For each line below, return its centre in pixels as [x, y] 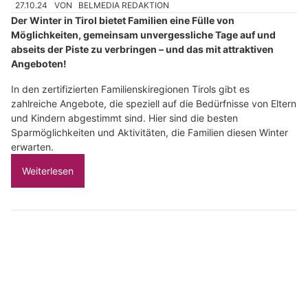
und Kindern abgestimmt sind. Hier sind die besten [124, 118]
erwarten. [32, 146]
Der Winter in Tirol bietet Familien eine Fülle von [123, 20]
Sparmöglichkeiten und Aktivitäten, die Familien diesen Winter [150, 132]
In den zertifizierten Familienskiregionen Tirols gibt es [130, 89]
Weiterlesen [48, 170]
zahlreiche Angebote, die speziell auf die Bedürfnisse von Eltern [154, 103]
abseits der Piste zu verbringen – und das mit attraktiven [142, 49]
